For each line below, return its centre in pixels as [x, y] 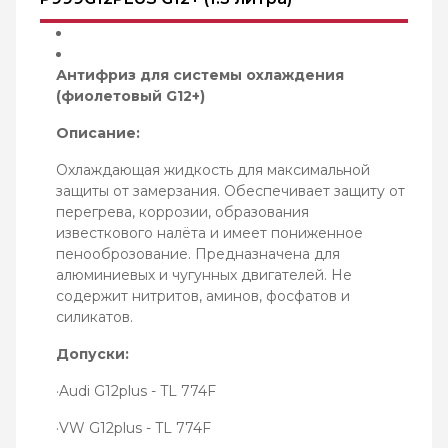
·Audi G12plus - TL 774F [136, 391]
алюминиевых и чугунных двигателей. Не [204, 275]
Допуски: [92, 354]
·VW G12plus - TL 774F [133, 428]
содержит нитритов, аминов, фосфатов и [203, 296]
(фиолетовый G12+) [130, 96]
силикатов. [94, 317]
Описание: [98, 133]
